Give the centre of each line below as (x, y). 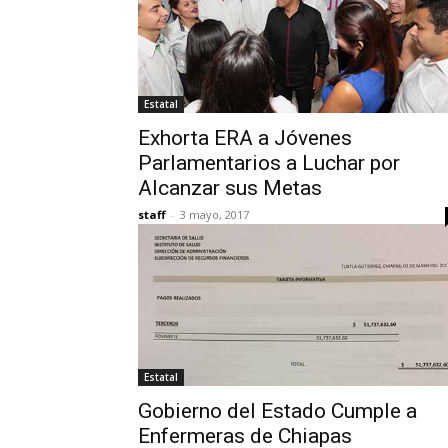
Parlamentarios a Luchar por (269, 163)
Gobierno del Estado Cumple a (277, 411)
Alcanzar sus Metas (230, 188)
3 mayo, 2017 (214, 215)
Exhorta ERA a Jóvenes (245, 138)
